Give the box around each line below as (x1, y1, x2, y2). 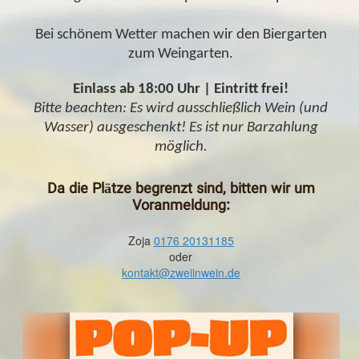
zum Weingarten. (128, 46, 234, 62)
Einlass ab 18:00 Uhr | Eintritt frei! (73, 81, 289, 97)
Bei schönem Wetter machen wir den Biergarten (34, 26, 327, 42)
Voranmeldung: (131, 195, 230, 218)
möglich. (154, 139, 208, 155)
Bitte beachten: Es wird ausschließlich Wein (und (34, 100, 329, 116)
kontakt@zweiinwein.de (121, 264, 240, 280)
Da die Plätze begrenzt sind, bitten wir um (46, 178, 315, 201)
